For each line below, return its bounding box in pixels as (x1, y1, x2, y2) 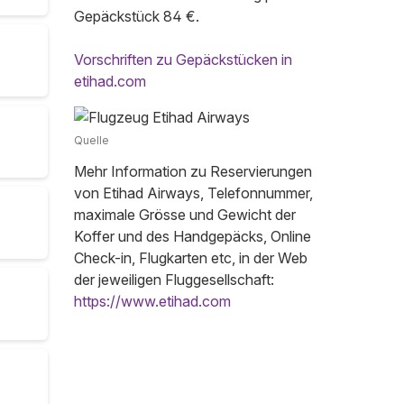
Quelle (74, 133, 109, 148)
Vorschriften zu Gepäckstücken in (74, 50, 292, 69)
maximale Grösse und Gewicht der (74, 206, 296, 225)
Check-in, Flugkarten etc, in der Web (74, 249, 308, 268)
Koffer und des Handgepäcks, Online (74, 227, 311, 246)
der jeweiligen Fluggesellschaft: (74, 271, 274, 289)
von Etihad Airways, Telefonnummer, (74, 184, 313, 203)
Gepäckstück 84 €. (74, 7, 199, 26)
